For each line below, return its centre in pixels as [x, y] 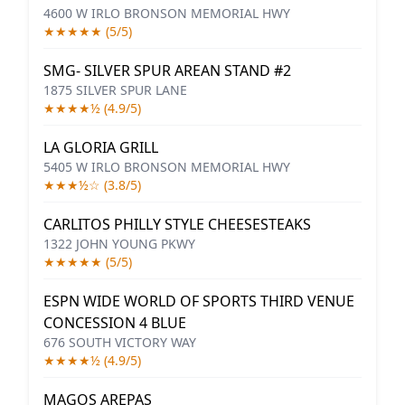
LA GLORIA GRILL [101, 147]
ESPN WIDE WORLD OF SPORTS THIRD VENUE [199, 301]
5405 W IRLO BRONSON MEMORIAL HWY [167, 167]
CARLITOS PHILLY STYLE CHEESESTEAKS [177, 224]
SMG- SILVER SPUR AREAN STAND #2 [167, 71]
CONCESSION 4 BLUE [115, 323]
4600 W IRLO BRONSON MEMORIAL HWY [167, 13]
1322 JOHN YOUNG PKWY [119, 244]
